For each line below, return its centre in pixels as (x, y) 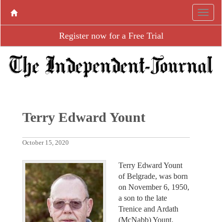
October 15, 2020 (45, 142)
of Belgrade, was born (153, 176)
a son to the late (143, 198)
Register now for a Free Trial (111, 36)
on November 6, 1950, (154, 187)
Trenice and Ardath (148, 209)
